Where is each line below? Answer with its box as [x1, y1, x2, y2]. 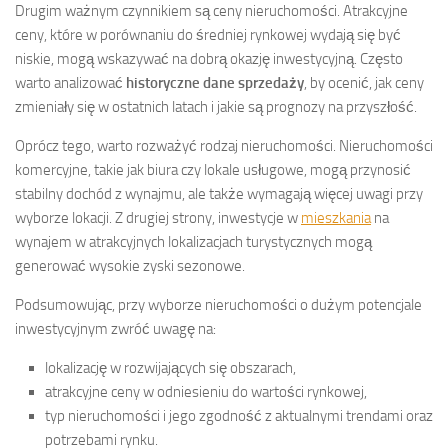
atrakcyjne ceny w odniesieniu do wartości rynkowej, [45, 382, 367, 401]
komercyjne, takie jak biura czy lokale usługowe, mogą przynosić [15, 160, 411, 179]
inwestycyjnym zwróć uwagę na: [15, 319, 216, 338]
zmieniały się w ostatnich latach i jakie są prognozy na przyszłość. [15, 97, 417, 116]
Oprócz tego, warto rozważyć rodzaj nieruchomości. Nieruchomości [15, 136, 433, 155]
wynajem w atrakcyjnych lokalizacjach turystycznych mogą [15, 232, 372, 251]
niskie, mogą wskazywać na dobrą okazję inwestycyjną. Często [15, 49, 403, 68]
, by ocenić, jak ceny [304, 73, 424, 92]
